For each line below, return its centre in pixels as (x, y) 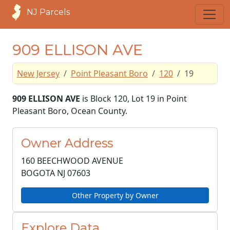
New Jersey (38, 73)
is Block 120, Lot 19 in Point (133, 99)
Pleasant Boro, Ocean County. (70, 111)
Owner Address (67, 143)
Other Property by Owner (115, 195)
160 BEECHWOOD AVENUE (72, 161)
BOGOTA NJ (43, 173)
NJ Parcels (48, 12)
